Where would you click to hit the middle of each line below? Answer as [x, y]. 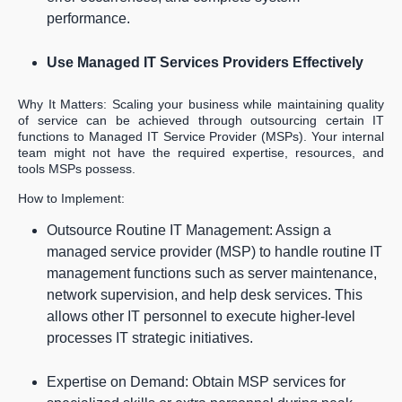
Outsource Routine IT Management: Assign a [189, 231]
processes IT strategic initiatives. [150, 338]
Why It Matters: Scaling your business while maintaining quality [201, 105]
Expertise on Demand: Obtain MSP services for [196, 382]
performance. [88, 19]
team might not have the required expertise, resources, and [201, 153]
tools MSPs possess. [77, 169]
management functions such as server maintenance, [212, 274]
